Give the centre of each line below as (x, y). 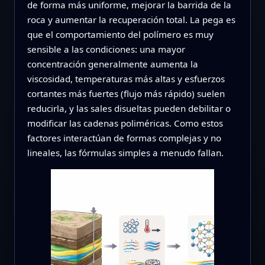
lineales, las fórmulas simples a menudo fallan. (125, 153)
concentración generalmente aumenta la (112, 64)
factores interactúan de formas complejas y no (124, 138)
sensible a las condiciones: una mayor (106, 49)
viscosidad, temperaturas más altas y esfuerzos (126, 79)
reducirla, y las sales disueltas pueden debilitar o (129, 109)
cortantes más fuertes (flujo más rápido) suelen (126, 94)
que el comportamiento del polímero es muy (120, 35)
